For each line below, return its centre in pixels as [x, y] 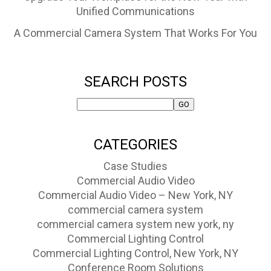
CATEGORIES [135, 144]
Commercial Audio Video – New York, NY [135, 195]
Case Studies [135, 166]
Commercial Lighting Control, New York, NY [135, 253]
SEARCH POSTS [135, 82]
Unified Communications [135, 11]
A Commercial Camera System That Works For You [135, 33]
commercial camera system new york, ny [135, 224]
